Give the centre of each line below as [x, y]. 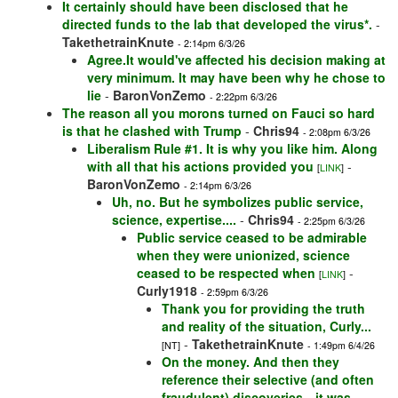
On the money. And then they [251, 362]
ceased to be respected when [226, 273]
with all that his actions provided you [200, 167]
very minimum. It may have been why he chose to [236, 78]
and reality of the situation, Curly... [267, 326]
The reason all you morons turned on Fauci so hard [219, 113]
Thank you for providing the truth [263, 309]
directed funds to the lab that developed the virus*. [217, 24]
